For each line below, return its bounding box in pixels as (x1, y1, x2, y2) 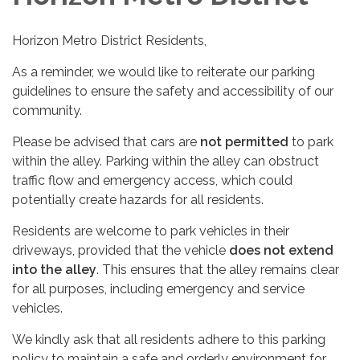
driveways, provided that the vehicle (12, 243, 229, 258)
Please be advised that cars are (12, 134, 200, 149)
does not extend (229, 243, 333, 258)
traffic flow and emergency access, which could (12, 173, 292, 188)
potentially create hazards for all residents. (12, 192, 264, 207)
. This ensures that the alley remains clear (96, 262, 339, 277)
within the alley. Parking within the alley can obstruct (12, 153, 319, 169)
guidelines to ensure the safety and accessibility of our (12, 84, 333, 99)
